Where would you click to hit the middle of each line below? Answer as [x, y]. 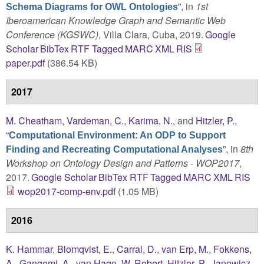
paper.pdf [25, 62]
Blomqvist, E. [85, 249]
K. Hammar [29, 249]
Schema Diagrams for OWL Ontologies [92, 6]
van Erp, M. [185, 249]
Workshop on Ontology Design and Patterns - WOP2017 [123, 163]
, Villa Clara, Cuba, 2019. [151, 34]
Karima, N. [151, 120]
